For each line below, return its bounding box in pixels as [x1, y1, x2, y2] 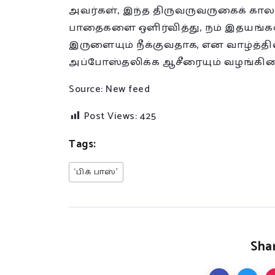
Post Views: [83, 108, 137, 125]
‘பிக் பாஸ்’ [74, 166, 118, 179]
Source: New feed [69, 81, 150, 98]
